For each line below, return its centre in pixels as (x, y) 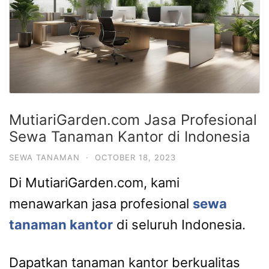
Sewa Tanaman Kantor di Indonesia (130, 137)
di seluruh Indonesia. (179, 225)
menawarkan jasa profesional (101, 204)
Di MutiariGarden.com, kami (94, 183)
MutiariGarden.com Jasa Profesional (133, 120)
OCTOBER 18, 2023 (135, 158)
